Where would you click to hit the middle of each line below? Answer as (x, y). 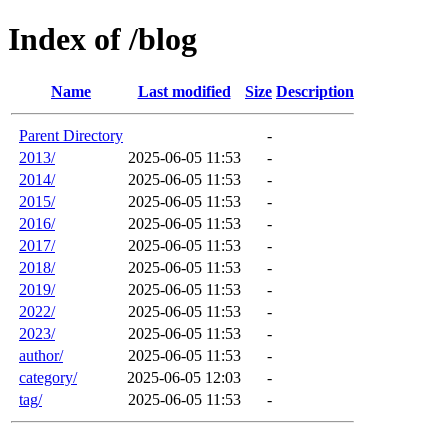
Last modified (184, 91)
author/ (41, 355)
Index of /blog (102, 39)
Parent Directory (71, 135)
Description (315, 91)
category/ (48, 377)
